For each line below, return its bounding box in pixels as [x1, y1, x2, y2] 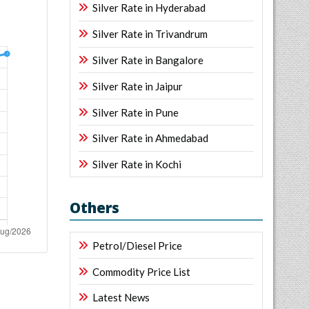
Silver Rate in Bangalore [92, 53, 203, 66]
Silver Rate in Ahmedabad [92, 132, 208, 145]
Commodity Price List [92, 265, 190, 278]
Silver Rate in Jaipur [92, 79, 183, 92]
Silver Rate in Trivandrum [92, 28, 208, 41]
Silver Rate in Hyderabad [92, 1, 206, 14]
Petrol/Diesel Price [92, 239, 182, 252]
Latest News [92, 291, 150, 304]
